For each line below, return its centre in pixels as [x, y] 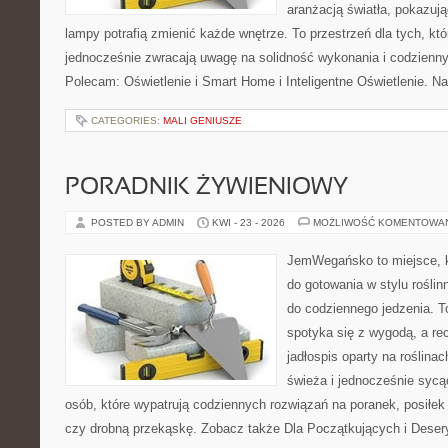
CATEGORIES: [127, 120]
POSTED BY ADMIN [139, 222]
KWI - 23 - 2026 [248, 222]
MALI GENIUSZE [202, 120]
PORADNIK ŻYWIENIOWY [206, 188]
